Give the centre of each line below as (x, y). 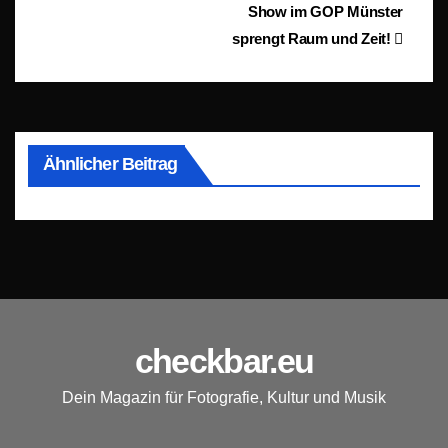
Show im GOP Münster (325, 12)
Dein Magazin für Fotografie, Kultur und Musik (224, 397)
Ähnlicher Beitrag (110, 163)
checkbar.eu (224, 360)
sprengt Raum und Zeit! (313, 39)
